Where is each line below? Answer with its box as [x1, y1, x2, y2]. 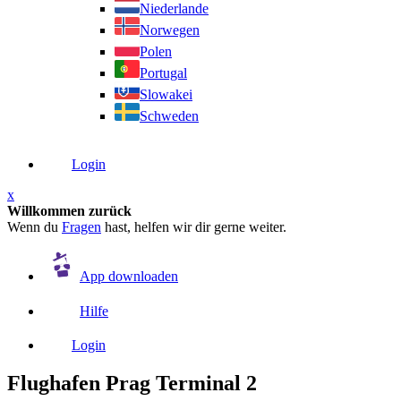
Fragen [62, 218, 101, 235]
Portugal [140, 64, 187, 81]
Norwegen [140, 21, 200, 38]
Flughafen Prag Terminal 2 [7, 371, 257, 395]
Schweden [140, 107, 199, 124]
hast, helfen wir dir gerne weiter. [101, 218, 286, 235]
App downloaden [80, 268, 178, 284]
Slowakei [140, 86, 192, 102]
